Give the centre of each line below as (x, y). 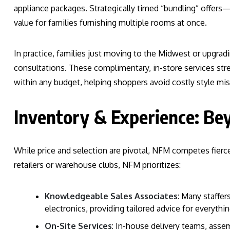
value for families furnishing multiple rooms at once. (110, 23)
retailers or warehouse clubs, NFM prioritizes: (97, 165)
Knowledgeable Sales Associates (111, 196)
